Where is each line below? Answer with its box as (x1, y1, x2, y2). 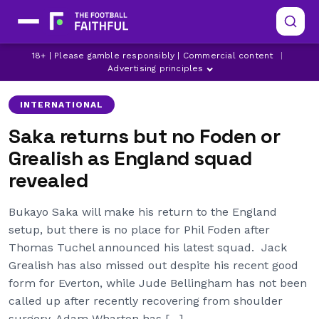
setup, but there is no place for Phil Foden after (9, 223, 270, 236)
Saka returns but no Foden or (9, 123, 280, 149)
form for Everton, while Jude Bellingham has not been (9, 276, 307, 290)
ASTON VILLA (187, 56, 252, 66)
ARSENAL (122, 56, 166, 66)
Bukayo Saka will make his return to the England (9, 205, 277, 219)
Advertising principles (108, 63, 204, 73)
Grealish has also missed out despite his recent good (9, 258, 298, 272)
